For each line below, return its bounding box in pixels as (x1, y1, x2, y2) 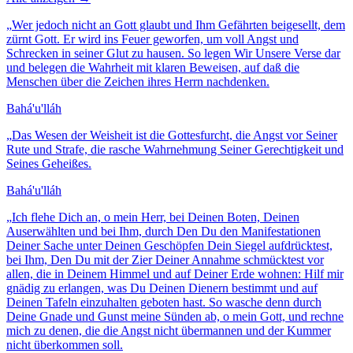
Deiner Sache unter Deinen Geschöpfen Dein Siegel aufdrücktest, (6, 238, 333, 252)
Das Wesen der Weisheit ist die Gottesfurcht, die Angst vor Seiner (12, 128, 337, 142)
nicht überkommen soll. (6, 337, 123, 351)
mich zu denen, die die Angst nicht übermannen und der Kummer (6, 323, 331, 337)
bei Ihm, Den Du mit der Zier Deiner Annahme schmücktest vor (6, 252, 324, 266)
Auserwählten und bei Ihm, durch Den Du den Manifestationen (6, 224, 321, 238)
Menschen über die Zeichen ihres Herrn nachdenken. (6, 74, 269, 88)
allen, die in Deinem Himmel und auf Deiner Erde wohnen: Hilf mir (6, 266, 344, 281)
